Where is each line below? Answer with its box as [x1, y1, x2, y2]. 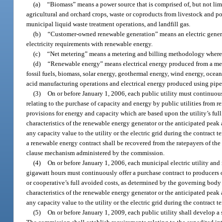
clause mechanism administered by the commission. [26, 149, 165, 157]
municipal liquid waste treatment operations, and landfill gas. [26, 20, 191, 28]
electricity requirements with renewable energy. [26, 40, 153, 48]
